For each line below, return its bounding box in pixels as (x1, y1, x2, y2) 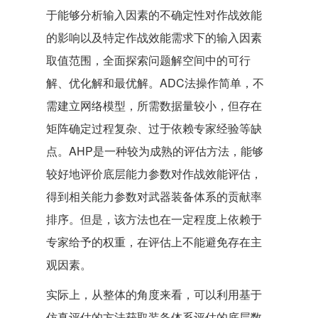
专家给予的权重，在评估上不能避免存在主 (46, 234, 262, 250)
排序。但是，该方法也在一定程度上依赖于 (46, 211, 262, 227)
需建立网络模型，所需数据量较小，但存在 (46, 97, 262, 114)
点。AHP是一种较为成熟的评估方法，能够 (46, 143, 263, 159)
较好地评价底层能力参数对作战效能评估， (46, 165, 262, 182)
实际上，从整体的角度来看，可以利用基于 (46, 286, 262, 302)
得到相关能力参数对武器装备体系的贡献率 (46, 188, 262, 204)
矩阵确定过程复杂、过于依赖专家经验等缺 (46, 120, 262, 136)
